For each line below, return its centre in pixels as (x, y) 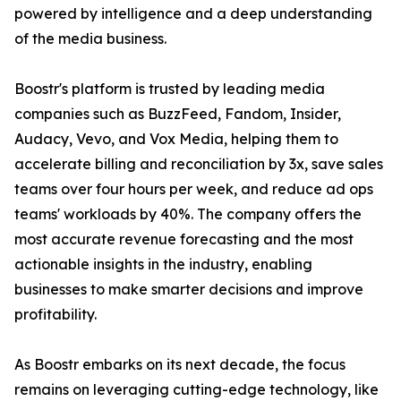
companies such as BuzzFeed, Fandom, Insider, (178, 114)
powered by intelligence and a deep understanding (193, 14)
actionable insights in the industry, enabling (163, 264)
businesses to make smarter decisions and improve (189, 290)
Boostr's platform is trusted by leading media (170, 89)
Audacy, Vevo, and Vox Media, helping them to (176, 139)
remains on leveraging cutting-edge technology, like (196, 390)
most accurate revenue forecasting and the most (184, 239)
